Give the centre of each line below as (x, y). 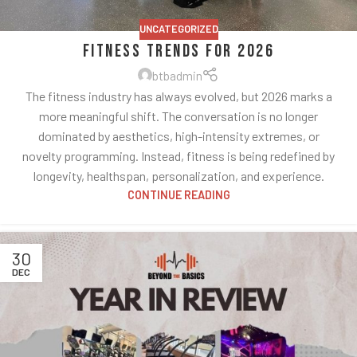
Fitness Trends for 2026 (178, 52)
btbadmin (177, 75)
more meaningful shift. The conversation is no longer (178, 116)
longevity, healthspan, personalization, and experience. (178, 176)
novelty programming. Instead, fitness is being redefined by (178, 156)
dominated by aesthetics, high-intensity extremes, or (178, 136)
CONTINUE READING (178, 195)
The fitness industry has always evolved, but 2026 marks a (178, 96)
